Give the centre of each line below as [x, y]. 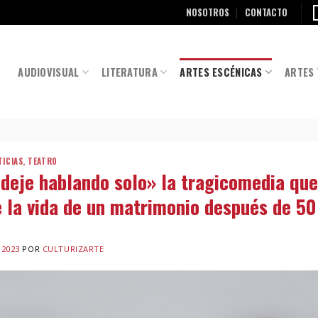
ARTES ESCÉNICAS [221, 72]
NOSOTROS [207, 12]
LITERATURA [130, 72]
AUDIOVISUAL [49, 72]
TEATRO [43, 161]
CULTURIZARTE [73, 248]
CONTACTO [267, 12]
